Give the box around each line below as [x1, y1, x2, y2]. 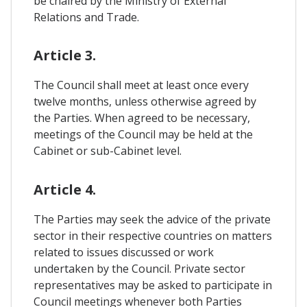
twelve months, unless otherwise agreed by [34, 94, 256, 110]
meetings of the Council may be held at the [34, 127, 253, 143]
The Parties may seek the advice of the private [34, 211, 271, 227]
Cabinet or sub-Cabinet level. [34, 143, 182, 159]
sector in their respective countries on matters [34, 228, 272, 243]
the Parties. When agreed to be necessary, [34, 110, 250, 126]
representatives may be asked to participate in [34, 277, 272, 293]
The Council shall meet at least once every [34, 77, 249, 93]
